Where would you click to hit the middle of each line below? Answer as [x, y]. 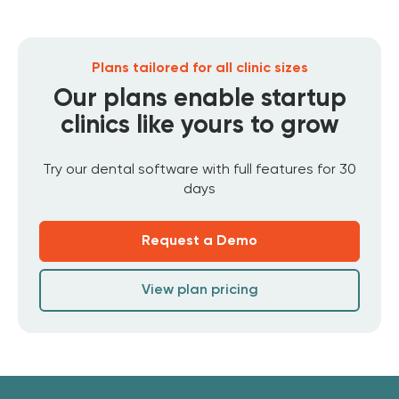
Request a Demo [199, 242]
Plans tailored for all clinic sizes [199, 69]
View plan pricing [199, 291]
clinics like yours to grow [199, 126]
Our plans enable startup [199, 99]
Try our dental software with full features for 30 [199, 171]
